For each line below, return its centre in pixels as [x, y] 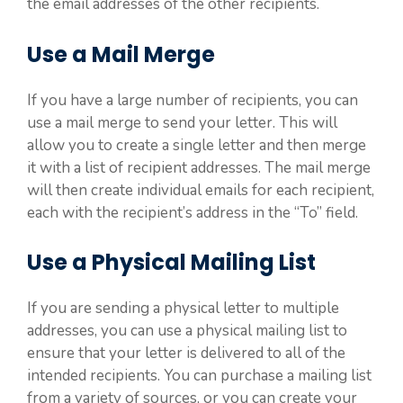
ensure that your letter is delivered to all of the [186, 353]
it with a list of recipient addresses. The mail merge [199, 167]
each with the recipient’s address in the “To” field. [193, 212]
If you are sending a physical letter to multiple [183, 308]
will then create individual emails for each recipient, [201, 190]
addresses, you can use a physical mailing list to [187, 331]
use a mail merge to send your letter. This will [182, 122]
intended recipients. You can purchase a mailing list [199, 376]
